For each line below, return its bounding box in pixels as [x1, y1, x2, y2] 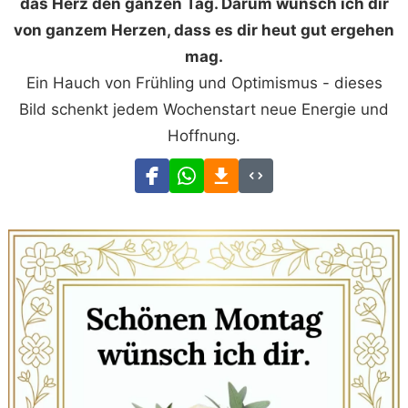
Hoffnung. [168, 126, 240, 145]
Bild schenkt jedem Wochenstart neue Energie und [19, 99, 389, 118]
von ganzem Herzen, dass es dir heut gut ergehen [14, 20, 394, 39]
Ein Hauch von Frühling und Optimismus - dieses [25, 73, 382, 92]
